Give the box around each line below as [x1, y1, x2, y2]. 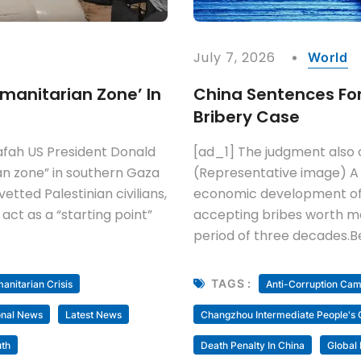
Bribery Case [193, 105, 300, 128]
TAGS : [210, 276, 252, 291]
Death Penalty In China [201, 338, 305, 351]
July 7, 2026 [193, 48, 276, 67]
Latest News [65, 308, 122, 321]
